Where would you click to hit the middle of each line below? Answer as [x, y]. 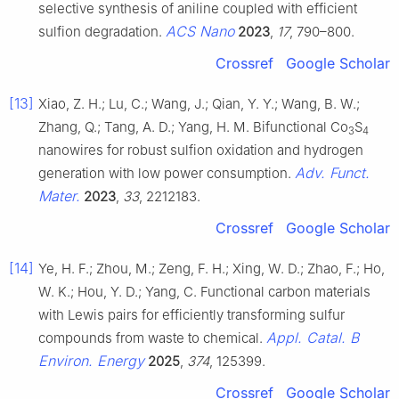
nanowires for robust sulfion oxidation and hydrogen [201, 150]
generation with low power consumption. [167, 173]
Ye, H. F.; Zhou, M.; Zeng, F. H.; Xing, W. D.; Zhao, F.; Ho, [212, 268]
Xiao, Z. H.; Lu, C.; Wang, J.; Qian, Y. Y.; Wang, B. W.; [199, 103]
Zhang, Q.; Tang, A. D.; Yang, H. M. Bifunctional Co [193, 126]
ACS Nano [200, 31]
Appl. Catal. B [313, 337]
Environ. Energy [91, 360]
